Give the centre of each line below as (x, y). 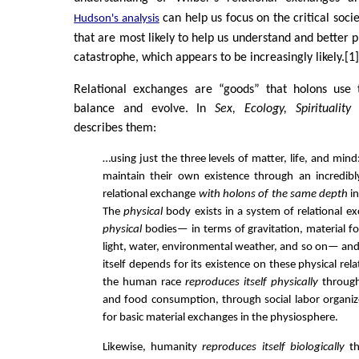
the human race (144, 282)
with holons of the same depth (273, 194)
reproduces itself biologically (273, 347)
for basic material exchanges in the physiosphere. (220, 318)
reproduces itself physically (252, 282)
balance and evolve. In (145, 109)
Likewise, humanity (153, 347)
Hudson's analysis (117, 19)
